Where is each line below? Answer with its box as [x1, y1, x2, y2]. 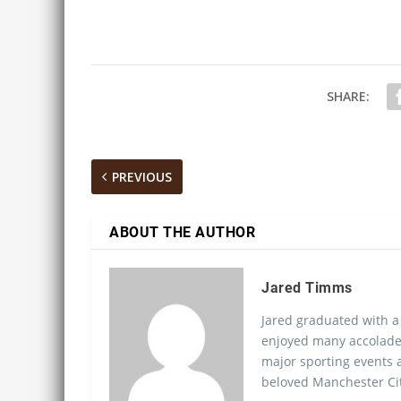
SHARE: [326, 88, 370, 105]
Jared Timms [261, 279, 353, 296]
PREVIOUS [112, 168, 172, 185]
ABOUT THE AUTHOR [109, 224, 255, 241]
